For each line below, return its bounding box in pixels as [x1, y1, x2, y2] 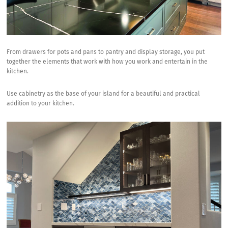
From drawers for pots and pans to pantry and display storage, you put [7, 49, 205, 55]
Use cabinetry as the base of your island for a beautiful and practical [7, 91, 201, 97]
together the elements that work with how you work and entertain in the [7, 59, 208, 65]
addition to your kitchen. [7, 100, 75, 107]
